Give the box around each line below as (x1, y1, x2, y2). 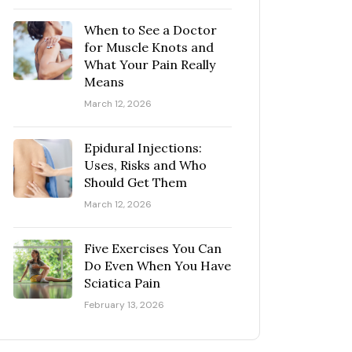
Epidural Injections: (84, 140, 202, 156)
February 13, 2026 (84, 299, 164, 311)
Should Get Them (84, 174, 187, 190)
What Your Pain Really (84, 57, 215, 72)
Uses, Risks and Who (84, 157, 207, 173)
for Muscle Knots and (84, 39, 214, 55)
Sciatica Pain (84, 275, 160, 291)
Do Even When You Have (84, 258, 231, 273)
